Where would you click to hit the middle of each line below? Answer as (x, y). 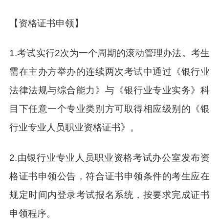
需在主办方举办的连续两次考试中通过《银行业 (109, 72)
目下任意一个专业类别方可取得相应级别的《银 (109, 109)
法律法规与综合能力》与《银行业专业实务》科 (109, 90)
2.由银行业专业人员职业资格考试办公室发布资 (109, 158)
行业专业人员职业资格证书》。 (75, 128)
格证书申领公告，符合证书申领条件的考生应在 (109, 176)
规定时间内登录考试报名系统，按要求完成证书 (109, 195)
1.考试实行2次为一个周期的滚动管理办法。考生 (109, 53)
